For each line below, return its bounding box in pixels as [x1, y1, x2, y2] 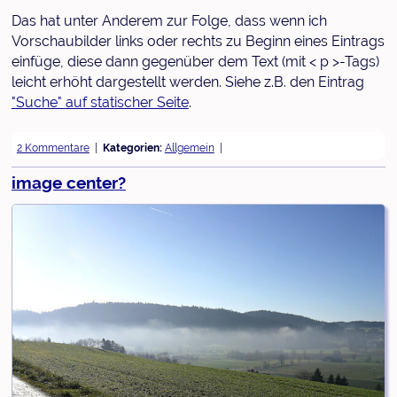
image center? [11, 172, 126, 192]
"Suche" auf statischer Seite [11, 93, 189, 111]
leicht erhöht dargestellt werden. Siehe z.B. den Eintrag [11, 73, 364, 90]
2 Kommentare [16, 141, 90, 154]
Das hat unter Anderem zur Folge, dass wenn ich [11, 12, 327, 29]
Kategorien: [102, 141, 165, 154]
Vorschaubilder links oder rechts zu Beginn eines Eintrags [11, 32, 385, 50]
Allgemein [164, 141, 214, 154]
